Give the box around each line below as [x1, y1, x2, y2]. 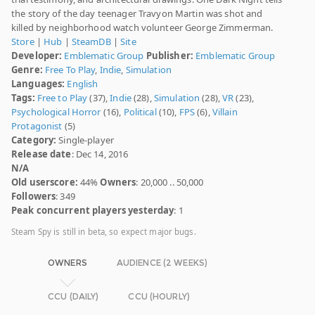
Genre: [11, 63, 43, 77]
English [67, 77, 98, 91]
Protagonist [11, 120, 63, 133]
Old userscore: [11, 176, 78, 189]
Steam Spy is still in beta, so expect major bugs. [11, 226, 196, 238]
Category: [11, 134, 57, 147]
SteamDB [71, 35, 111, 49]
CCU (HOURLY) [128, 291, 190, 302]
